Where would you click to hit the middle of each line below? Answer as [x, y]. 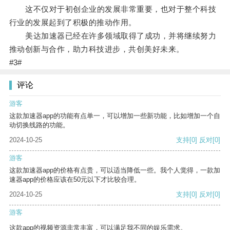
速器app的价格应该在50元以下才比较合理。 [75, 180]
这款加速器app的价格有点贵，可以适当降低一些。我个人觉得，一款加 [115, 170]
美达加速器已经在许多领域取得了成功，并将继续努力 [113, 36]
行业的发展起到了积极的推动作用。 [73, 23]
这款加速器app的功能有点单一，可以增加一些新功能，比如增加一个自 [115, 116]
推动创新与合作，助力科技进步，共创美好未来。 [97, 49]
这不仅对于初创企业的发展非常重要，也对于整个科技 [113, 9]
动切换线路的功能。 [39, 125]
